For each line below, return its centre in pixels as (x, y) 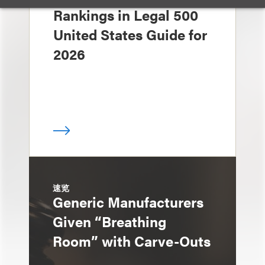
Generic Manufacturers (128, 202)
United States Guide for (130, 34)
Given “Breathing (109, 221)
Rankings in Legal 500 (126, 15)
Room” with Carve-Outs (132, 241)
